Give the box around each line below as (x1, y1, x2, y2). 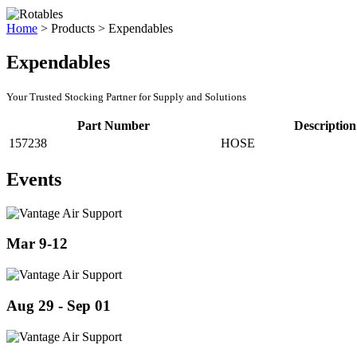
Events (6, 168, 61, 190)
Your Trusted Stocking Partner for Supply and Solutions (6, 90, 246, 103)
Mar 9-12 (6, 235, 68, 253)
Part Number (76, 118, 150, 132)
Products (51, 22, 95, 35)
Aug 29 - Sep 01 (6, 296, 111, 314)
